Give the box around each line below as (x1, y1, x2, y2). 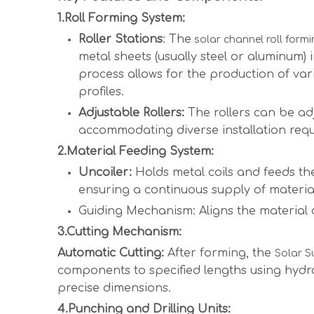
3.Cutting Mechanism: (57, 226, 182, 239)
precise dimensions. (57, 282, 171, 295)
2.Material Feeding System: (57, 145, 214, 158)
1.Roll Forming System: (57, 12, 185, 25)
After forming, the (168, 247, 275, 260)
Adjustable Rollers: (78, 107, 188, 120)
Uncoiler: (78, 166, 135, 179)
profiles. (78, 86, 124, 99)
